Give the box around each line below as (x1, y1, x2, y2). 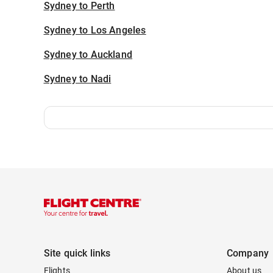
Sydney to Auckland (43, 49, 133, 60)
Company (226, 247, 269, 259)
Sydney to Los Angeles (43, 24, 146, 36)
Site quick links (43, 247, 111, 259)
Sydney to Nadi (43, 73, 112, 85)
